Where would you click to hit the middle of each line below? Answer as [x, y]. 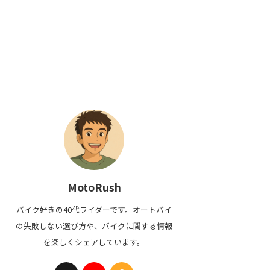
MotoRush [94, 187]
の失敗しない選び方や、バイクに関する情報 [94, 226]
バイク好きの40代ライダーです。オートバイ [94, 209]
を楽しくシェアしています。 [94, 242]
